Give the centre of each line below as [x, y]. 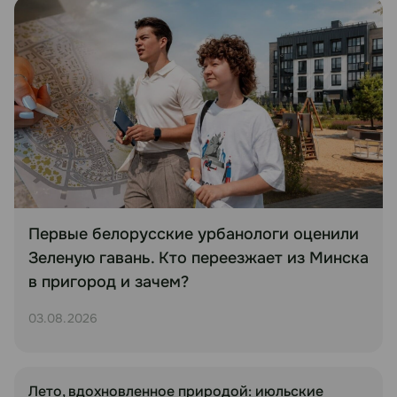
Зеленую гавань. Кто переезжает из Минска [198, 257]
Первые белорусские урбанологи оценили [194, 234]
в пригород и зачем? [109, 281]
